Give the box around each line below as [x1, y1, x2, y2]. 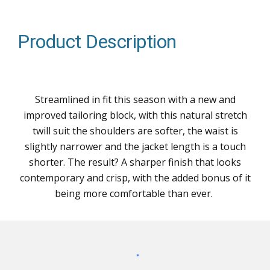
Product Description [17, 30, 177, 53]
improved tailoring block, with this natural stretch [23, 108, 247, 122]
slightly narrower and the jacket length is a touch [24, 140, 246, 153]
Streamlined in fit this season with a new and [34, 93, 236, 106]
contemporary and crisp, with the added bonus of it [19, 171, 251, 184]
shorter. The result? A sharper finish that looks [29, 155, 241, 169]
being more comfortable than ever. [55, 187, 213, 200]
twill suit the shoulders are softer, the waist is [32, 124, 238, 137]
